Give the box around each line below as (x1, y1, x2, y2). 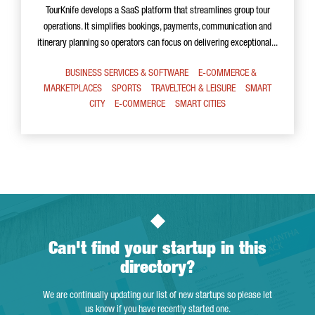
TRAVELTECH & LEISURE (151, 84, 236, 94)
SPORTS (112, 84, 141, 94)
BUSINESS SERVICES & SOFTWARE (65, 69, 188, 79)
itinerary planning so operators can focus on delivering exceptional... (37, 39, 278, 49)
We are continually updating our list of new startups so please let (43, 291, 272, 301)
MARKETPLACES (44, 84, 102, 94)
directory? (120, 260, 195, 278)
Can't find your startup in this (49, 241, 266, 259)
